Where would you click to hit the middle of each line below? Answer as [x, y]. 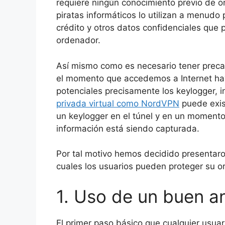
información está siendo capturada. [128, 128]
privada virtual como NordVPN [118, 103]
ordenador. [78, 40]
